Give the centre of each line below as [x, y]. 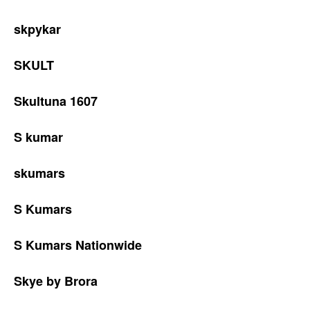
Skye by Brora [56, 281]
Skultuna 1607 [56, 101]
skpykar [37, 29]
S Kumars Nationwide [78, 245]
